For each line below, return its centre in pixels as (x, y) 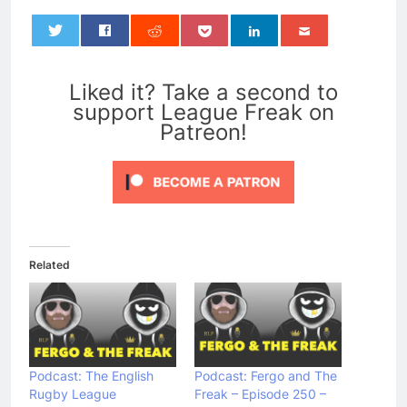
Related (50, 265)
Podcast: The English (91, 375)
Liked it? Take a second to (203, 93)
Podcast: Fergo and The (266, 375)
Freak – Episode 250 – (260, 393)
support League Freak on (203, 113)
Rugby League (73, 393)
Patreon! (203, 133)
